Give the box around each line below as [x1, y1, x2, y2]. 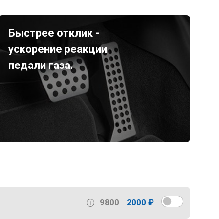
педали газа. [8, 59, 73, 71]
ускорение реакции [8, 43, 107, 55]
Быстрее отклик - [8, 27, 99, 39]
